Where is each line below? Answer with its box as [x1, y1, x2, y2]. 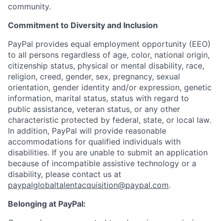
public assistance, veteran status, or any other [8, 104, 180, 114]
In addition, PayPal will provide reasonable [8, 126, 166, 136]
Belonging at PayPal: [8, 199, 86, 209]
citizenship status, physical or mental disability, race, [8, 61, 204, 71]
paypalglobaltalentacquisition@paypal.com [8, 180, 169, 190]
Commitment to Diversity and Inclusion [8, 20, 158, 30]
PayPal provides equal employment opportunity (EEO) [8, 39, 211, 49]
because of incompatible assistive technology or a [8, 158, 196, 168]
